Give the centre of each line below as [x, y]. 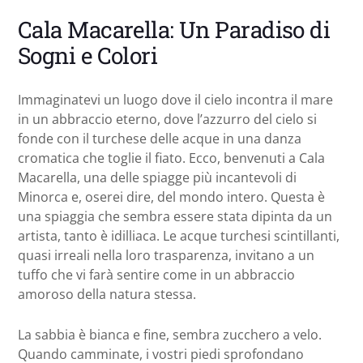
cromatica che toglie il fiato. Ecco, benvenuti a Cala [171, 158]
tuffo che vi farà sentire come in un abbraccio [156, 274]
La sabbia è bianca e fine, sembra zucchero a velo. [170, 334]
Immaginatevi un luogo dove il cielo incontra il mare [175, 99]
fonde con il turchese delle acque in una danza [160, 138]
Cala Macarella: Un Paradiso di [174, 29]
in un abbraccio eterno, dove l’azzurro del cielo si [167, 119]
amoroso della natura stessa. [107, 294]
